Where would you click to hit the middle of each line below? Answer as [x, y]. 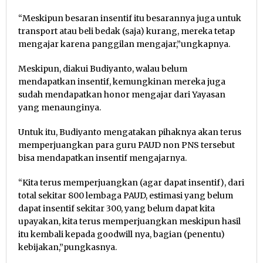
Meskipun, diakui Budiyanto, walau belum [103, 68]
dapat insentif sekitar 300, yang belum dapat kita [117, 208]
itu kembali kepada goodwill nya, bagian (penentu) [122, 234]
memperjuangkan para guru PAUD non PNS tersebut [127, 145]
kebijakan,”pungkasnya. [68, 247]
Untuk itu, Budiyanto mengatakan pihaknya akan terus [130, 132]
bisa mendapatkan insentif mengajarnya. [102, 158]
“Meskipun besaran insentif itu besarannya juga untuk [130, 18]
